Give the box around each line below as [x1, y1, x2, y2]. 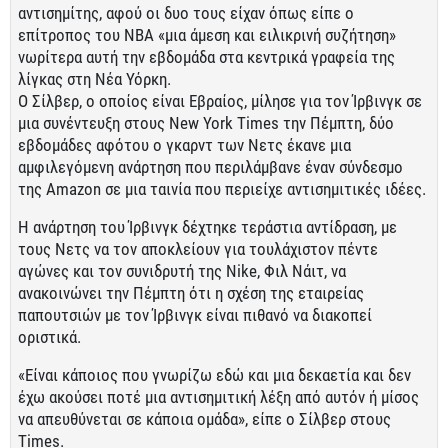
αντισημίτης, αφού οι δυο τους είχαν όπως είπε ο [18, 3, 354, 23]
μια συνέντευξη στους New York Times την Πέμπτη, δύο [18, 113, 394, 133]
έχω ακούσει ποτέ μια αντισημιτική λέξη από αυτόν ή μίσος [18, 387, 419, 407]
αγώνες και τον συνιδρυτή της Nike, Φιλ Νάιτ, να [18, 261, 346, 281]
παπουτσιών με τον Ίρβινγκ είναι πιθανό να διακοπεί [18, 305, 372, 325]
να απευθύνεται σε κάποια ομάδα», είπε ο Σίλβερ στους [18, 409, 391, 429]
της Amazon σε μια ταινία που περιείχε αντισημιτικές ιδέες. [18, 179, 426, 199]
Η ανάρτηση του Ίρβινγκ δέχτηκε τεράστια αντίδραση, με [18, 217, 397, 237]
